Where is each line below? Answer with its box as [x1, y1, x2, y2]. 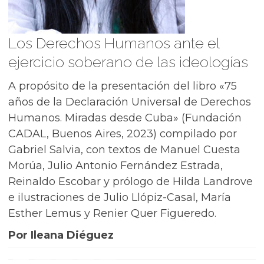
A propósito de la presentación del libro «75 [8, 80, 237, 93]
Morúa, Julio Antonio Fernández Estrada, [8, 159, 223, 172]
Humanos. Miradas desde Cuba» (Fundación [8, 111, 242, 124]
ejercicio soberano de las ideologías [8, 53, 248, 71]
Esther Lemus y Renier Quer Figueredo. [8, 207, 216, 220]
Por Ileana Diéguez [8, 229, 114, 242]
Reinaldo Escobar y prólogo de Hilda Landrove [8, 175, 253, 188]
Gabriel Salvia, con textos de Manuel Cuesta [8, 143, 240, 156]
